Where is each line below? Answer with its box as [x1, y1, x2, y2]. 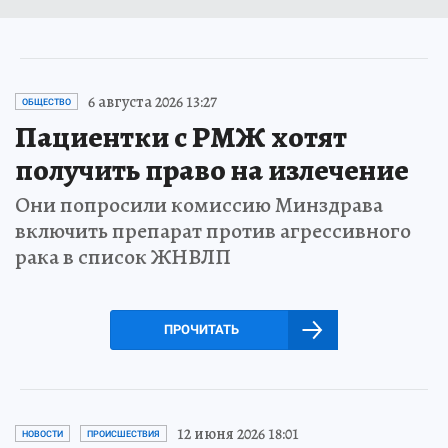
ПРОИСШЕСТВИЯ [87, 428, 160, 439]
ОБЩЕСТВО [22, 96, 71, 107]
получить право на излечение [15, 149, 409, 190]
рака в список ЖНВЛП [15, 241, 231, 272]
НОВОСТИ [22, 428, 63, 439]
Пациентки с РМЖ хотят [15, 116, 347, 157]
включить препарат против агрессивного [15, 215, 411, 246]
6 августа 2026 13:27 [88, 90, 217, 113]
